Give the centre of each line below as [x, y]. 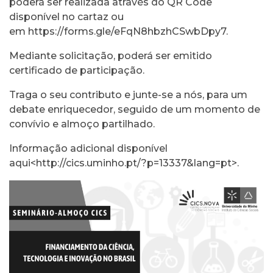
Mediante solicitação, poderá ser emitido [111, 56]
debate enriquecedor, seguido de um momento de [135, 109]
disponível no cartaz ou [66, 17]
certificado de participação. [77, 70]
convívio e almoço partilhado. [82, 124]
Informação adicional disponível [88, 148]
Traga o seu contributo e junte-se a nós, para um [128, 95]
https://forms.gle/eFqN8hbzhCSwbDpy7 [127, 31]
